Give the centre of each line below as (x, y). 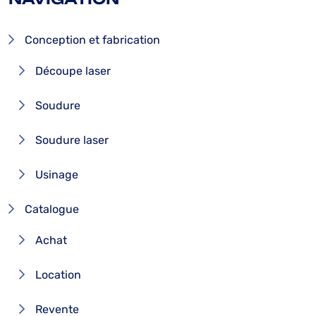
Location (58, 274)
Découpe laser (73, 71)
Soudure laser (72, 140)
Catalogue (52, 209)
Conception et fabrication (92, 39)
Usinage (57, 174)
